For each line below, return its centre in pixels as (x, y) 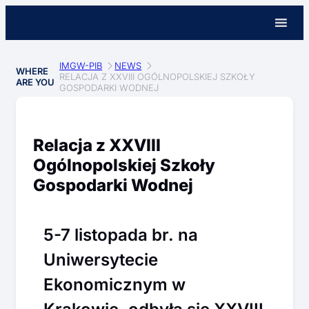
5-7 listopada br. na (121, 235)
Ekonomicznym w (114, 284)
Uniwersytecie (101, 259)
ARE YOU (35, 82)
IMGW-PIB (81, 66)
